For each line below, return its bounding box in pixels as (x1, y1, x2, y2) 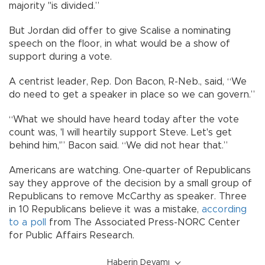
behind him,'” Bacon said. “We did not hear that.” (9, 140, 228, 150)
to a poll (9, 217, 46, 227)
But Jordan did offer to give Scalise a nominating (9, 25, 231, 35)
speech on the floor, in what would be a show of (9, 38, 230, 49)
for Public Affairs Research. (9, 230, 134, 240)
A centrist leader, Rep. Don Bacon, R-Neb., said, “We (9, 76, 247, 86)
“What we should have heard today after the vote (9, 114, 239, 124)
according (202, 204, 247, 214)
